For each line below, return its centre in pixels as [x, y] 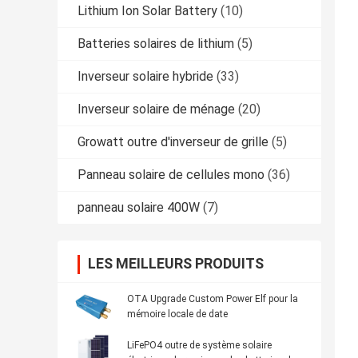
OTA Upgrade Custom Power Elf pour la [213, 299]
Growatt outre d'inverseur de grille [173, 142]
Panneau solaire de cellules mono [171, 175]
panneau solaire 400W [139, 208]
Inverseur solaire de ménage [156, 109]
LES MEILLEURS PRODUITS [176, 264]
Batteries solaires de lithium [156, 44]
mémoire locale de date [177, 314]
